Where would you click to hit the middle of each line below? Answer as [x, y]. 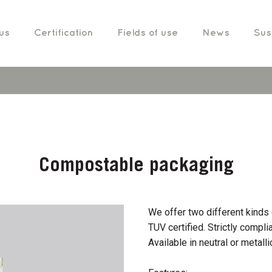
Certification [63, 33]
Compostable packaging [136, 167]
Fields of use [147, 33]
